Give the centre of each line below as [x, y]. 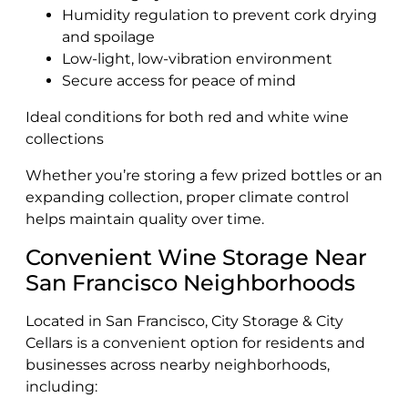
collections [65, 138]
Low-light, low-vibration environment [197, 58]
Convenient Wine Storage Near [196, 257]
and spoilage [108, 36]
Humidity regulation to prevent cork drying [219, 15]
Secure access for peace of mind [179, 80]
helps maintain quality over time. [145, 219]
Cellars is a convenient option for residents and [195, 342]
